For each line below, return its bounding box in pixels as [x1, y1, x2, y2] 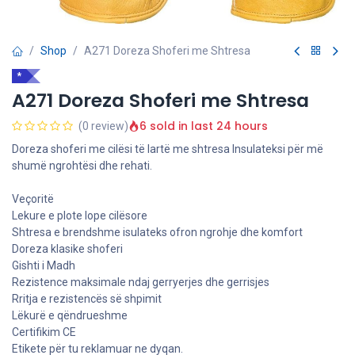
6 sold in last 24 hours [139, 118, 268, 135]
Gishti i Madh [12, 258, 75, 272]
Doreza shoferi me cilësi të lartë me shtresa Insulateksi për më [12, 142, 323, 155]
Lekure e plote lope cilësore [12, 208, 147, 222]
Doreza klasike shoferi [12, 242, 123, 255]
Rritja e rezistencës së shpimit [12, 292, 162, 305]
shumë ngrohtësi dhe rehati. [12, 158, 152, 172]
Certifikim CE [12, 325, 76, 338]
